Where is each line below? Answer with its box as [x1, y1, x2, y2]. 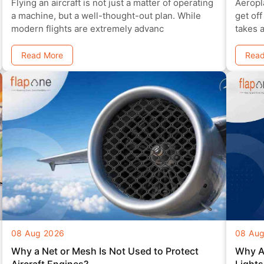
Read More [21, 50, 63, 61]
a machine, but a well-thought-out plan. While [11, 10, 18, 22]
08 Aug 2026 [11, 228, 65, 239]
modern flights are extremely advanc [134, 23, 164, 35]
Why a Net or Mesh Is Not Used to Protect [11, 245, 199, 258]
